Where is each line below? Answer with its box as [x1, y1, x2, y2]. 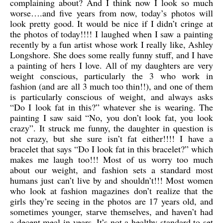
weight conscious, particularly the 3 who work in [10, 70, 213, 82]
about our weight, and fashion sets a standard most [10, 164, 213, 176]
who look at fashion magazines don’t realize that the [10, 185, 213, 197]
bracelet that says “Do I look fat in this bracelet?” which [10, 143, 213, 155]
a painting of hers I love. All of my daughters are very [10, 59, 213, 71]
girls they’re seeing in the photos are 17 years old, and [10, 195, 213, 207]
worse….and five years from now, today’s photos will [10, 7, 213, 19]
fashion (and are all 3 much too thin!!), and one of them [10, 80, 213, 92]
